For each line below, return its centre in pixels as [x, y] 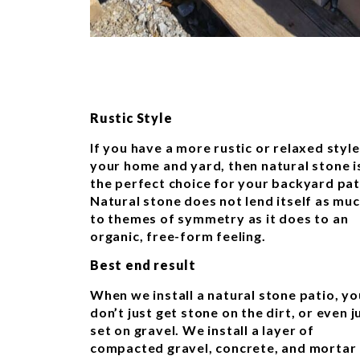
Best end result [143, 265]
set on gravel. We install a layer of [202, 329]
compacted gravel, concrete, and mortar [223, 347]
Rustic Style [131, 118]
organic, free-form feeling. [178, 235]
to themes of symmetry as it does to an [219, 218]
